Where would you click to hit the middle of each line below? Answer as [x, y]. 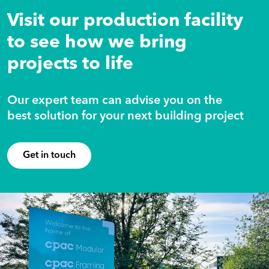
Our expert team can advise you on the [115, 101]
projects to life [70, 64]
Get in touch [49, 156]
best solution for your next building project [125, 116]
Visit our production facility [125, 21]
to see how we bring [97, 43]
